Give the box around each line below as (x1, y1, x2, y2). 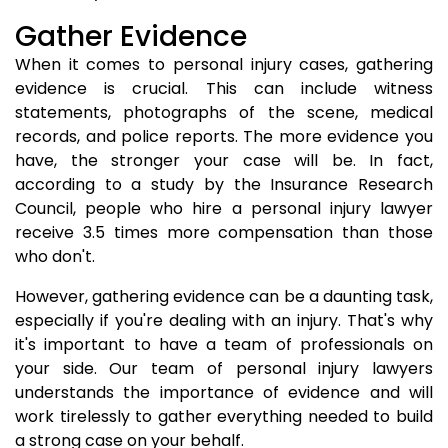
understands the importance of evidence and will (15, 381, 433, 404)
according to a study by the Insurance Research (15, 173, 433, 196)
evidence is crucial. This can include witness (15, 77, 433, 100)
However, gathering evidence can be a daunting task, (15, 285, 433, 308)
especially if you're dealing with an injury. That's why (15, 309, 433, 332)
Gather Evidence (15, 17, 247, 56)
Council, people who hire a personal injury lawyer (15, 197, 433, 220)
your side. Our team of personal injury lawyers (15, 357, 433, 380)
